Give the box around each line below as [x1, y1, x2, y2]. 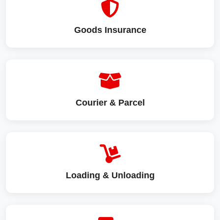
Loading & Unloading [65, 170, 155, 181]
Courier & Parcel [75, 98, 145, 108]
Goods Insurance [74, 25, 146, 35]
